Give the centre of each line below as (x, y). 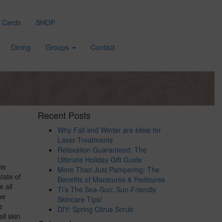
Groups (58, 47)
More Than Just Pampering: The (109, 169)
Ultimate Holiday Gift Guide (100, 160)
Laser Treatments (85, 140)
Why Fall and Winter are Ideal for (109, 130)
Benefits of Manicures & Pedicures (111, 179)
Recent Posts (64, 115)
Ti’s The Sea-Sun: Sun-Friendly (107, 189)
